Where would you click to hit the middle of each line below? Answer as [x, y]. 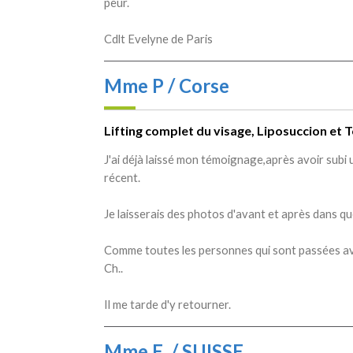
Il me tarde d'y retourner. [167, 304]
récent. [122, 177]
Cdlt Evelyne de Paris [158, 38]
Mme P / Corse [167, 85]
